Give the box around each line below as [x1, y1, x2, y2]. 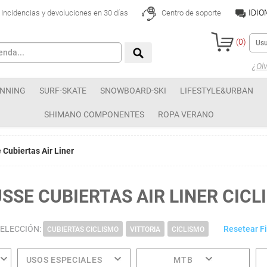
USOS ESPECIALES [26, 255, 103, 265]
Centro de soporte [159, 8, 221, 18]
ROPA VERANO [158, 110, 214, 119]
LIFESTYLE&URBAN [180, 86, 253, 95]
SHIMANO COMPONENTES [44, 110, 144, 119]
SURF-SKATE [39, 86, 86, 95]
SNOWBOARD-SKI [100, 86, 166, 95]
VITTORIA [129, 225, 160, 234]
